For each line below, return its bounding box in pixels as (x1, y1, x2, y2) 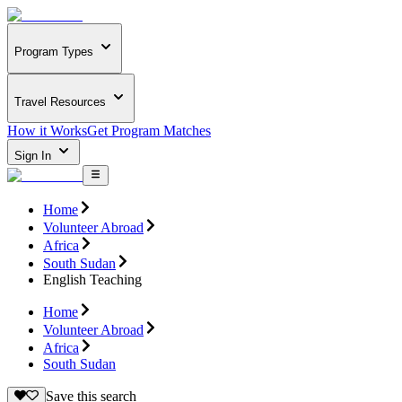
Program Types (14, 45, 93, 59)
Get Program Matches (87, 123, 211, 139)
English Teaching (43, 271, 142, 287)
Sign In (14, 149, 55, 163)
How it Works (7, 123, 87, 139)
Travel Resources (14, 94, 106, 109)
